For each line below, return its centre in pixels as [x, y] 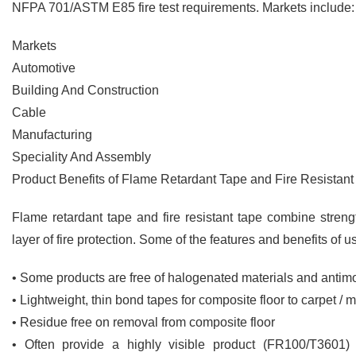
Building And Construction [85, 90]
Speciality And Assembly [81, 157]
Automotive [44, 68]
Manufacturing [52, 135]
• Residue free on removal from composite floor [143, 322]
